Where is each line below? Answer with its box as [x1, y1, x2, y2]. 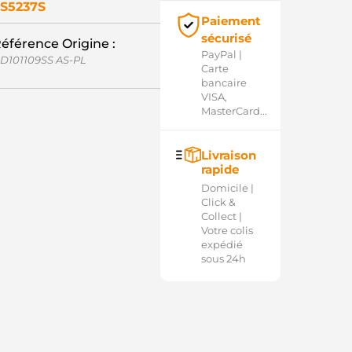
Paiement [200, 13, 261, 28]
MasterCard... [200, 104, 267, 117]
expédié [200, 238, 243, 251]
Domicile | [200, 181, 254, 194]
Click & [200, 196, 236, 208]
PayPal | [200, 48, 242, 60]
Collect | [200, 210, 242, 222]
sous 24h [200, 252, 246, 265]
